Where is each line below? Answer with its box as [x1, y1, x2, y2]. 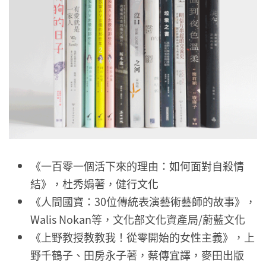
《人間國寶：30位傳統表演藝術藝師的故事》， [30, 194, 256, 210]
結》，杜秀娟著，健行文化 [30, 176, 159, 192]
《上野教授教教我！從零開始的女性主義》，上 [30, 229, 255, 245]
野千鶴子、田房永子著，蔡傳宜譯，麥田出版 [30, 247, 244, 263]
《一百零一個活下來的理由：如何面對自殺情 [30, 158, 244, 174]
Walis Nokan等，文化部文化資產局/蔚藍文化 [30, 211, 245, 227]
